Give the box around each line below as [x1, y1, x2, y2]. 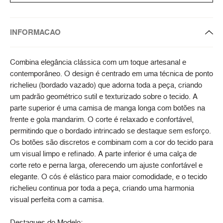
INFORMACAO [10, 27, 61, 38]
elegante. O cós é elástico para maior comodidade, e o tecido [10, 171, 207, 182]
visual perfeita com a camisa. [10, 194, 104, 205]
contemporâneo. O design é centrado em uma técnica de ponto [10, 68, 213, 79]
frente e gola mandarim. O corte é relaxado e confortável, [10, 114, 194, 125]
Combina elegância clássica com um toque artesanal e [10, 57, 186, 68]
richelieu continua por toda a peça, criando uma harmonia [10, 183, 194, 194]
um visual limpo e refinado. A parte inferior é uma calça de [10, 148, 197, 159]
